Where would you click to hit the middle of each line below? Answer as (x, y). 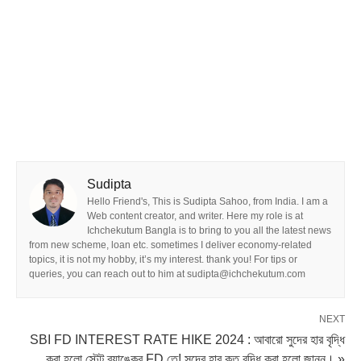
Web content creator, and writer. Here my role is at (195, 216)
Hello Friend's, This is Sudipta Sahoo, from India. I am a (207, 202)
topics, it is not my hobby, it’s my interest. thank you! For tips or (163, 260)
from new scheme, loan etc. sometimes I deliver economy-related (170, 245)
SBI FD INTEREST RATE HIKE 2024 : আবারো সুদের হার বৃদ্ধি (187, 340)
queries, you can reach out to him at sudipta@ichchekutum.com (167, 274)
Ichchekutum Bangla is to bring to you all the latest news (209, 231)
